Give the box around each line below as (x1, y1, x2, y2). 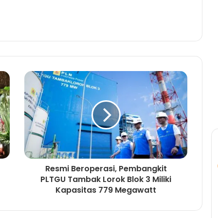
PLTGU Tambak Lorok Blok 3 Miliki (40, 173, 171, 185)
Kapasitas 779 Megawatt (55, 184, 156, 196)
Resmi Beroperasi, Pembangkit (45, 163, 167, 174)
